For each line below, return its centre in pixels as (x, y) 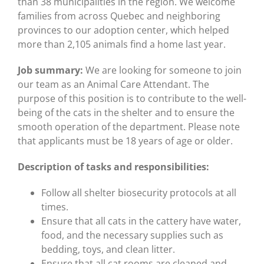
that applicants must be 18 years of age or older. (125, 141)
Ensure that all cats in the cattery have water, (141, 221)
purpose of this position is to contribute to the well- (132, 99)
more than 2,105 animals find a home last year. (122, 44)
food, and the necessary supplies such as (132, 235)
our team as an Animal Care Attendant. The (113, 85)
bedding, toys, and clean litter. (108, 250)
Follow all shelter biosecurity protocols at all (139, 193)
